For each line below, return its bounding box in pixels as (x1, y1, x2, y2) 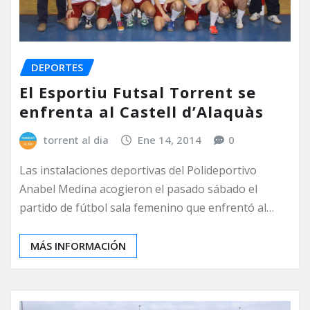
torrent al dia (43, 133, 109, 147)
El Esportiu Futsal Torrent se (19, 82, 256, 103)
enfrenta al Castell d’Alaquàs (19, 101, 264, 122)
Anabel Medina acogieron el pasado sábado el (19, 181, 257, 197)
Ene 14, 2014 (138, 133, 202, 147)
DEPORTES (31, 60, 83, 74)
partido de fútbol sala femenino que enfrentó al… (19, 199, 274, 215)
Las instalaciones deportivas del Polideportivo (19, 162, 257, 178)
